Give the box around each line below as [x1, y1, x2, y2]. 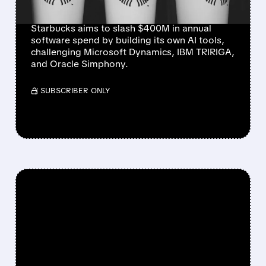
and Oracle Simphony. [30, 58, 128, 71]
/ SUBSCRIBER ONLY [34, 85, 110, 96]
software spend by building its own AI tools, [30, 34, 224, 47]
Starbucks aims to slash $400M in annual [30, 22, 211, 35]
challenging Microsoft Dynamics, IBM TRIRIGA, [30, 46, 235, 59]
